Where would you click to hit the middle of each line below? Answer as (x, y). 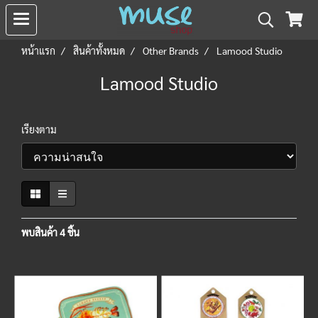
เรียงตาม (42, 129)
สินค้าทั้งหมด (99, 50)
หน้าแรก (38, 50)
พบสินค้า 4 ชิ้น (50, 232)
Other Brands (171, 50)
